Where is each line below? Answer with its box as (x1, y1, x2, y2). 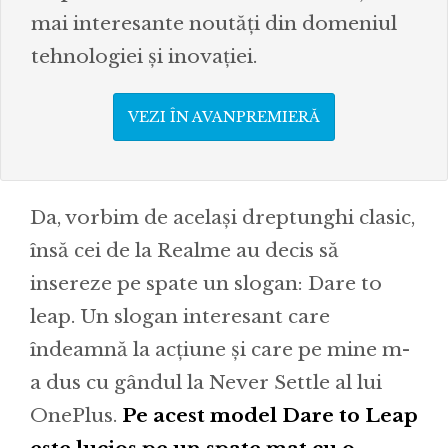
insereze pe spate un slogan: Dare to (30, 271, 382, 295)
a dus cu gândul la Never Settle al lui (30, 370, 382, 394)
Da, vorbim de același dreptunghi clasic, (30, 205, 415, 229)
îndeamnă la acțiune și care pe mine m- (30, 337, 410, 361)
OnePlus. (30, 403, 122, 427)
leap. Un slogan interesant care (30, 304, 330, 328)
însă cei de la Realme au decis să (30, 238, 339, 262)
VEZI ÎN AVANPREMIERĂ (128, 107, 320, 126)
